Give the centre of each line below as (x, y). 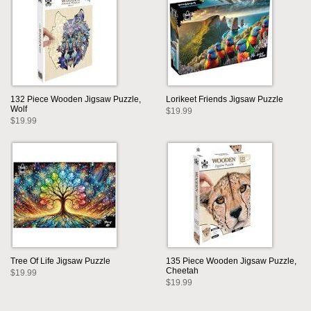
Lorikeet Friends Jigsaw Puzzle (225, 99)
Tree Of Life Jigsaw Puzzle (60, 261)
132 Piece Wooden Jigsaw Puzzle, (76, 99)
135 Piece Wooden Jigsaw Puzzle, (231, 261)
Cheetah (182, 270)
